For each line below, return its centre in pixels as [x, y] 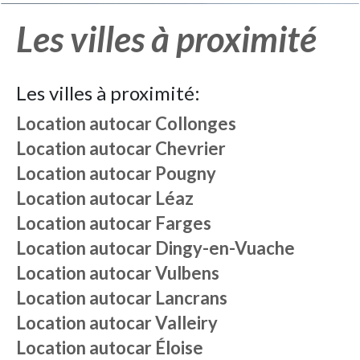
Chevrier [190, 148]
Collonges [196, 123]
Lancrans [191, 298]
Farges [183, 223]
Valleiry [186, 323]
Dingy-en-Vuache [225, 248]
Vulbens [187, 273]
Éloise [179, 348]
